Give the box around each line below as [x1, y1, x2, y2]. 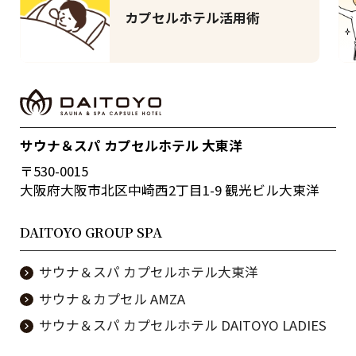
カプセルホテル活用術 [125, 8, 261, 28]
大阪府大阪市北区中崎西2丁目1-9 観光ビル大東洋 [20, 180, 320, 199]
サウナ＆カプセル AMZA [38, 288, 185, 308]
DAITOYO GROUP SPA [20, 222, 163, 242]
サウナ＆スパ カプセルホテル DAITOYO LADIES [38, 315, 327, 335]
